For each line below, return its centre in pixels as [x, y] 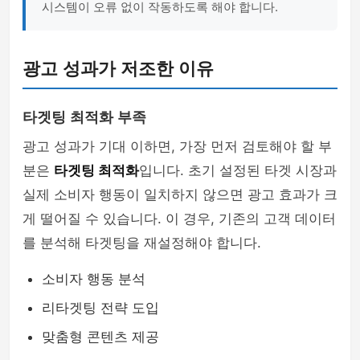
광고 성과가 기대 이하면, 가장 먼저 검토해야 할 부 [177, 146]
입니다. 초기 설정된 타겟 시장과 [238, 170]
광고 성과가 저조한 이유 [118, 69]
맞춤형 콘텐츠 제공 [100, 337]
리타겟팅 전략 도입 [100, 308]
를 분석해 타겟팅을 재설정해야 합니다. [142, 243]
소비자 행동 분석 [94, 279]
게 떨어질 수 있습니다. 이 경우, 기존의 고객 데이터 [179, 219]
